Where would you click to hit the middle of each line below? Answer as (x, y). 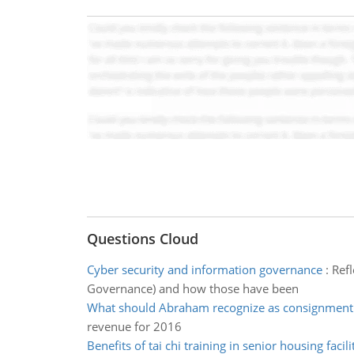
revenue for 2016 (134, 326)
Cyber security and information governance (204, 269)
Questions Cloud (142, 239)
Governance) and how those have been (192, 288)
